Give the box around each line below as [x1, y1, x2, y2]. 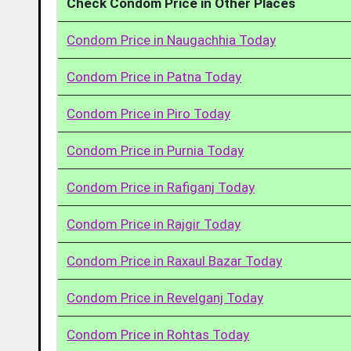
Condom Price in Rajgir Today [67, 216, 241, 232]
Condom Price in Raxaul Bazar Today [67, 253, 283, 269]
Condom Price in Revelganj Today [67, 290, 264, 306]
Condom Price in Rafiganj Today [67, 179, 255, 195]
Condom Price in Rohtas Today [67, 327, 250, 342]
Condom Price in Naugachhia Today [67, 32, 277, 48]
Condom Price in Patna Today [67, 69, 242, 85]
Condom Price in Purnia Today [67, 143, 244, 158]
